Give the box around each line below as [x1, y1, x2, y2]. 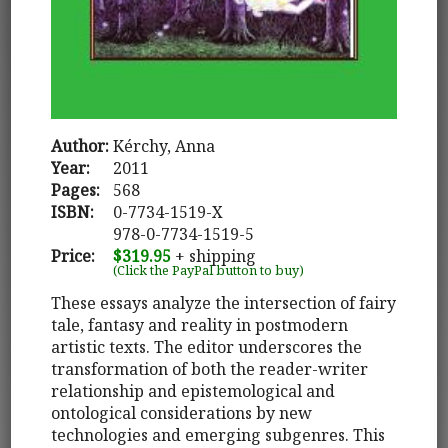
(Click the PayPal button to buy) [113, 260, 305, 279]
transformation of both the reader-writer [51, 357, 369, 380]
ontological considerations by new [51, 401, 313, 424]
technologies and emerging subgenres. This [51, 423, 386, 446]
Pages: [51, 178, 101, 201]
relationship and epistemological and [51, 379, 336, 402]
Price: [51, 244, 96, 267]
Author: [51, 134, 110, 157]
